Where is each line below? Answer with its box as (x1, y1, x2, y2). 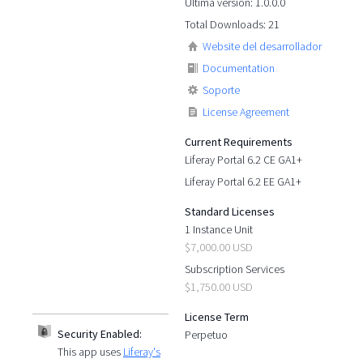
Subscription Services (185, 261, 285, 276)
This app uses (57, 344, 123, 359)
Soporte (203, 82, 241, 97)
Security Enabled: (57, 326, 142, 341)
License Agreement (203, 104, 290, 119)
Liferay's (122, 344, 160, 359)
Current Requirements (185, 134, 293, 149)
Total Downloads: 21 (185, 16, 280, 32)
